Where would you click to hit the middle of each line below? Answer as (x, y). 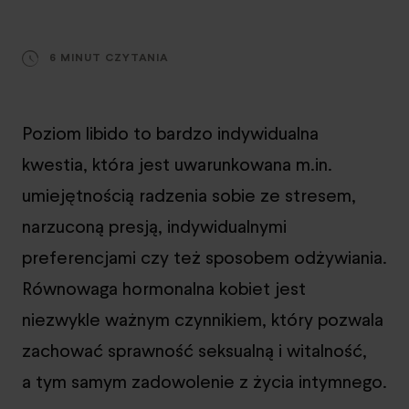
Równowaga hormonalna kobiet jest (164, 288)
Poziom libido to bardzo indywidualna (170, 133)
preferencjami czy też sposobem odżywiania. (204, 257)
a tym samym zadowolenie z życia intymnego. (204, 381)
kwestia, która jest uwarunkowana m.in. (177, 164)
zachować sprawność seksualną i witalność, (194, 350)
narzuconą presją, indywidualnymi (154, 226)
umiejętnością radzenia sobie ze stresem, (189, 195)
